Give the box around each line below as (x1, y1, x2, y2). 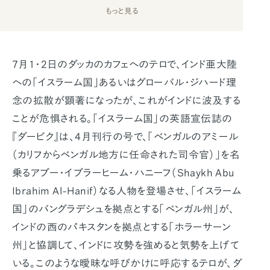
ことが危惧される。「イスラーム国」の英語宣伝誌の (12, 113, 233, 124)
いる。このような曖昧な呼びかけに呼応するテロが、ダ (12, 258, 242, 269)
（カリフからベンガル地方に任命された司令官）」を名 (12, 149, 240, 160)
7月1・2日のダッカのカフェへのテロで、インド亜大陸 (12, 59, 237, 70)
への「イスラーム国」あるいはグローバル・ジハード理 (12, 77, 236, 88)
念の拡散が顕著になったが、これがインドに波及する (12, 95, 241, 106)
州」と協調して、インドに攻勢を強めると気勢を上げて (12, 240, 239, 251)
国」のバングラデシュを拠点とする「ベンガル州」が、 (12, 204, 234, 215)
